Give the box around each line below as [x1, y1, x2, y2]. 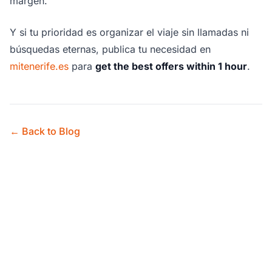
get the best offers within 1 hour [95, 60, 247, 73]
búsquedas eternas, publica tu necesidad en [10, 43, 211, 56]
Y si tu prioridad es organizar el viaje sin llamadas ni [10, 26, 249, 39]
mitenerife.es [10, 60, 69, 73]
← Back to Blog [10, 125, 80, 138]
